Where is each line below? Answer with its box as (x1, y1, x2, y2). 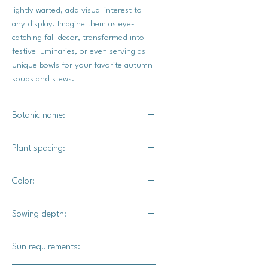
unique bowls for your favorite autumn (12, 60, 153, 69)
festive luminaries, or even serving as (12, 47, 145, 56)
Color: (12, 176, 35, 186)
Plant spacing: (12, 144, 65, 153)
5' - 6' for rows (12, 182, 68, 191)
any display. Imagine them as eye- (12, 19, 135, 28)
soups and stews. (12, 74, 74, 83)
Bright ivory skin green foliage (12, 200, 124, 210)
